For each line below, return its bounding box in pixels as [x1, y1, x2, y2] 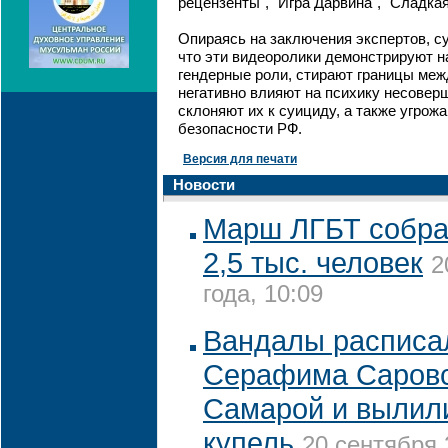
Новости [173, 176, 235, 193]
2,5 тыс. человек [203, 246, 423, 279]
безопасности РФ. [178, 121, 302, 137]
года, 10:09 [203, 280, 323, 313]
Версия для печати [183, 152, 297, 166]
